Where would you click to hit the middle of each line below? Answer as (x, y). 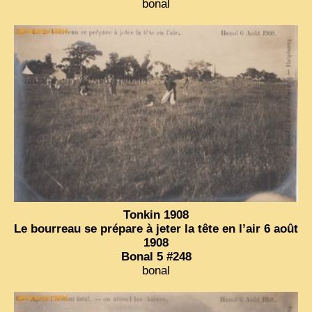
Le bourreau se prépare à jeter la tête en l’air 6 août (156, 229)
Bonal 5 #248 (156, 257)
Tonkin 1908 (156, 215)
